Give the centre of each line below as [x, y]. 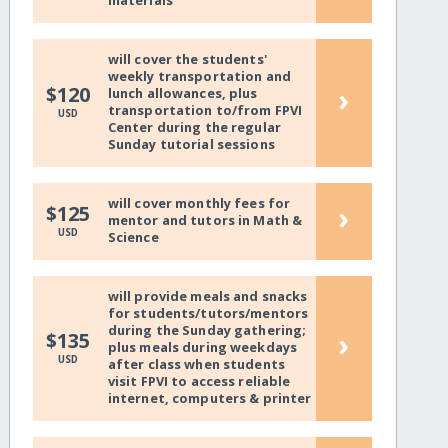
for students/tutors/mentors [208, 313]
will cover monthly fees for [199, 203]
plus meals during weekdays [202, 347]
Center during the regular [194, 127]
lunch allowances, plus [182, 93]
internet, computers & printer [209, 398]
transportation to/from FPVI [205, 110]
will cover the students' [187, 59]
